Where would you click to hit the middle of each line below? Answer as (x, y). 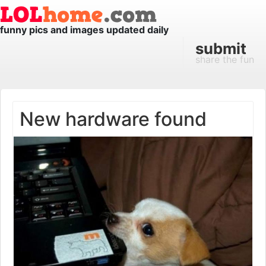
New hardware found (113, 119)
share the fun (225, 59)
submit (221, 48)
